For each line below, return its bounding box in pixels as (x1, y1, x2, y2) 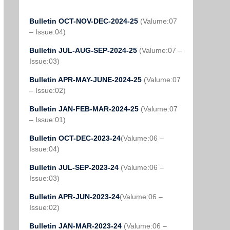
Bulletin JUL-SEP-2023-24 (29, 163, 121, 171)
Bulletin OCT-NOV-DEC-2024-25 (29, 17, 140, 25)
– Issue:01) (29, 116, 66, 124)
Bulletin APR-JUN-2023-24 (29, 193, 120, 201)
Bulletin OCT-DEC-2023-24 (29, 134, 121, 142)
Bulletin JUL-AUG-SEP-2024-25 (29, 46, 137, 54)
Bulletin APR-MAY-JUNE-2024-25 (29, 75, 144, 84)
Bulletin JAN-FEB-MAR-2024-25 (29, 105, 141, 113)
